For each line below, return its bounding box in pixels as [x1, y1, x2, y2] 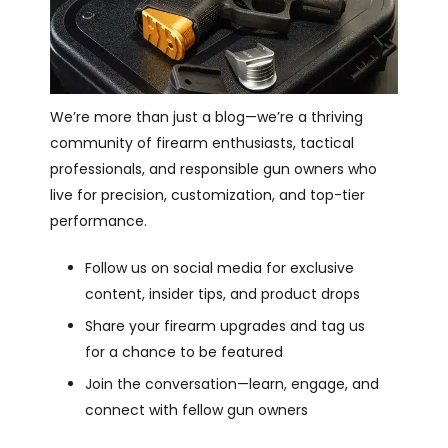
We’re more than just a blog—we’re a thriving [50, 106, 363, 127]
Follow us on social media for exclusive [85, 257, 354, 278]
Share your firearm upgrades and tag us [85, 315, 365, 336]
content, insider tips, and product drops [85, 283, 360, 304]
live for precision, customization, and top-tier [50, 184, 365, 205]
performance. [50, 210, 147, 231]
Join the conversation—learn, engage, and [85, 373, 379, 394]
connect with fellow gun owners [85, 399, 308, 420]
